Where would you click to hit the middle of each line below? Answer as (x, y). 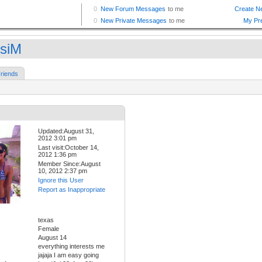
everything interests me (71, 247)
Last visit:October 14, (68, 148)
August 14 (52, 238)
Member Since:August (69, 164)
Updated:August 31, (66, 131)
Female (49, 229)
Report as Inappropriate (72, 190)
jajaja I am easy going (68, 255)
